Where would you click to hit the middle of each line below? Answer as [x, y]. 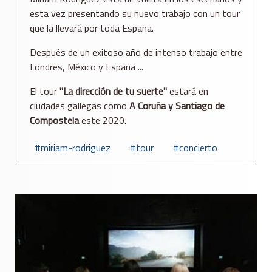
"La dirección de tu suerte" [114, 91]
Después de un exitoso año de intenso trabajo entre [136, 53]
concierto [198, 148]
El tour [45, 91]
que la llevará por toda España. [92, 28]
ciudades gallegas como [80, 106]
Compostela [54, 121]
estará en [189, 91]
